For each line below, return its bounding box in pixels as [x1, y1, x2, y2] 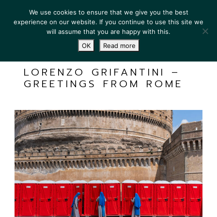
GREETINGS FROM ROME [23, 76, 183, 92]
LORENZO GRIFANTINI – [23, 64, 180, 80]
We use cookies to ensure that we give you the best [29, 8, 188, 16]
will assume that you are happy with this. [46, 28, 170, 35]
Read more [103, 42, 136, 49]
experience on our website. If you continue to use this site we [14, 18, 203, 26]
